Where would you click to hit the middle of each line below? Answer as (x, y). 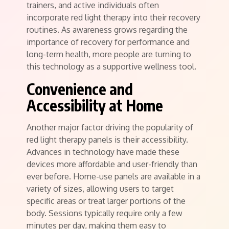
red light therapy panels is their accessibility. (107, 140)
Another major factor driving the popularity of (110, 127)
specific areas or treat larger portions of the (106, 201)
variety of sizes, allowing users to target (100, 189)
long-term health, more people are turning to (109, 54)
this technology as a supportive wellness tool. (111, 66)
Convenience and (80, 89)
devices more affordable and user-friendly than (112, 164)
